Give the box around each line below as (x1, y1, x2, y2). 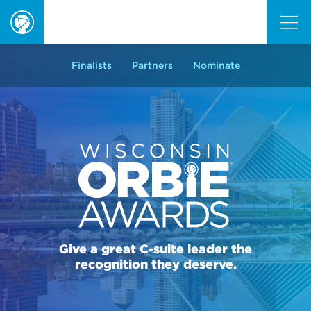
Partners (131, 60, 173, 71)
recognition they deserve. (74, 257, 237, 272)
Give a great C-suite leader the (59, 242, 252, 257)
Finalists (71, 60, 112, 71)
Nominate (192, 60, 240, 71)
